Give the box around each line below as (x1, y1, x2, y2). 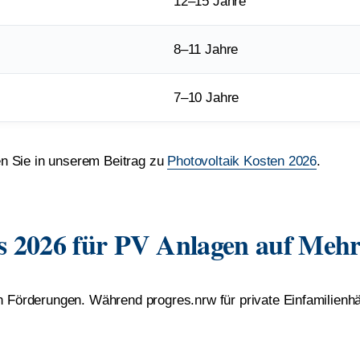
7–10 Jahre (174, 89, 239, 105)
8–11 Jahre (174, 41, 239, 57)
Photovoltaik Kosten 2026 (167, 153, 317, 169)
